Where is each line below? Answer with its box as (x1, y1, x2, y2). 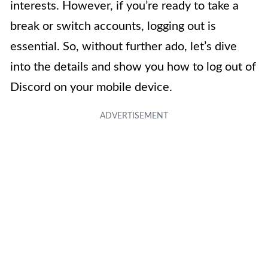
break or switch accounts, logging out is (10, 20, 216, 32)
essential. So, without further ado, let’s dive (10, 40, 237, 53)
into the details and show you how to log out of (10, 60, 256, 73)
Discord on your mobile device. (10, 81, 172, 93)
